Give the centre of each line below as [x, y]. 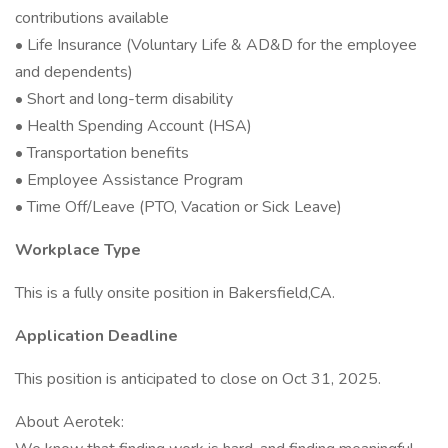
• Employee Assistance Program [129, 180]
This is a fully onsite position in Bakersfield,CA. [175, 293]
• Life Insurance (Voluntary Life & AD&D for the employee [216, 45]
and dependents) [74, 72]
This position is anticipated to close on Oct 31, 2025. [198, 379]
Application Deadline [96, 336]
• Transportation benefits [102, 153]
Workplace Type [78, 250]
